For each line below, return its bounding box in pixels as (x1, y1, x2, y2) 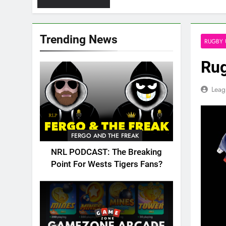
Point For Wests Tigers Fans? (50, 159, 162, 169)
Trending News (40, 32, 118, 46)
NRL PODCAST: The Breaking (51, 147, 162, 157)
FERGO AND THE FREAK (71, 131, 139, 141)
